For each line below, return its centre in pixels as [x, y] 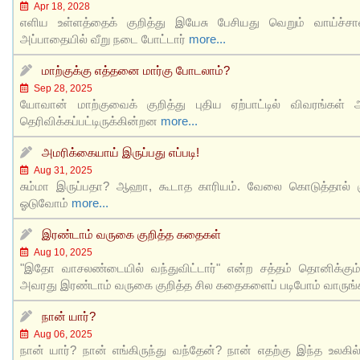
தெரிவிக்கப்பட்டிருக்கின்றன [90, 121]
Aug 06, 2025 [61, 334]
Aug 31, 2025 [61, 170]
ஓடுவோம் [46, 202]
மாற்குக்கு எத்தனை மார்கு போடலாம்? [136, 70]
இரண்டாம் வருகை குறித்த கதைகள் [131, 234]
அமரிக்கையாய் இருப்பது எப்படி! [121, 152]
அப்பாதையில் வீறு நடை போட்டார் [104, 39]
